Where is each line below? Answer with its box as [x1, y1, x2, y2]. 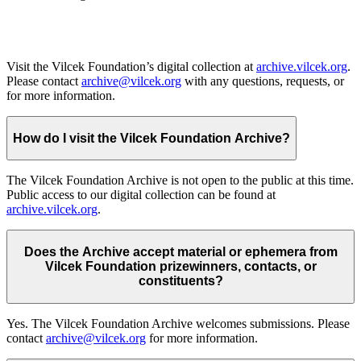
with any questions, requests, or [181, 74, 344, 89]
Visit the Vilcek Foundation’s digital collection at [6, 60, 256, 74]
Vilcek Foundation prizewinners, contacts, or [44, 259, 317, 273]
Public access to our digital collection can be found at [6, 188, 276, 202]
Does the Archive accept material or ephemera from [23, 244, 338, 259]
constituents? [138, 273, 223, 288]
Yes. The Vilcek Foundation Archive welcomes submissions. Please [6, 316, 350, 330]
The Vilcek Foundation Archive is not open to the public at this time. [6, 173, 354, 188]
